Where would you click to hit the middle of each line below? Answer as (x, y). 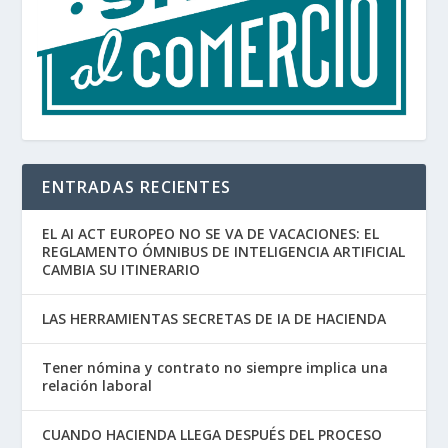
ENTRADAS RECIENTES (137, 186)
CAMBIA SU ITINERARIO (121, 269)
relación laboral (97, 385)
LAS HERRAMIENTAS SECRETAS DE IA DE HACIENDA (214, 318)
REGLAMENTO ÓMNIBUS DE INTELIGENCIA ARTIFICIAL (224, 251)
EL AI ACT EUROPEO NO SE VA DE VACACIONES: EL (211, 233)
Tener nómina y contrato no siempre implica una (215, 367)
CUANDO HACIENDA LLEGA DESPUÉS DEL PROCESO (212, 434)
